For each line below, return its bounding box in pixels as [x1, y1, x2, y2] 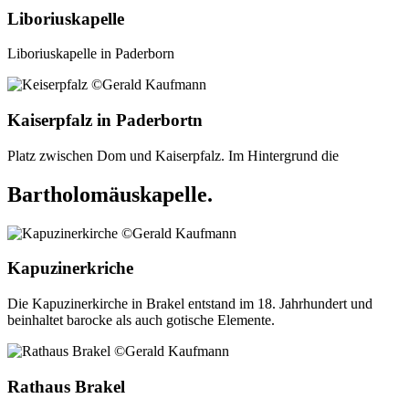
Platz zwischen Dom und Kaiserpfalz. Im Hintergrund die [7, 147, 339, 163]
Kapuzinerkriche [7, 258, 133, 278]
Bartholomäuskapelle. [7, 182, 213, 206]
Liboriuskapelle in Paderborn [7, 46, 174, 62]
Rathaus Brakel [7, 376, 125, 396]
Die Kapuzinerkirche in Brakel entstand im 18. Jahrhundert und [7, 296, 372, 312]
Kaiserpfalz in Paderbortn [7, 110, 203, 131]
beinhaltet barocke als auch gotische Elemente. [7, 312, 275, 329]
